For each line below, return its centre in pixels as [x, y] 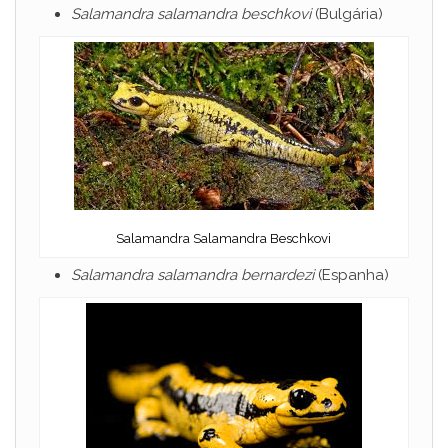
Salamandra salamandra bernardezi [192, 275]
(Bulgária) [347, 14]
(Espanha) [351, 275]
